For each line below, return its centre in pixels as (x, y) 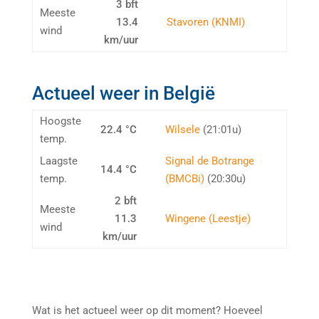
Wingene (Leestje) (208, 219)
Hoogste (60, 121)
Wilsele (182, 130)
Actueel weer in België (123, 93)
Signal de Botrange (209, 161)
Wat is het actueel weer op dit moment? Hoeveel (147, 310)
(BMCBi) (184, 179)
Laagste (58, 161)
